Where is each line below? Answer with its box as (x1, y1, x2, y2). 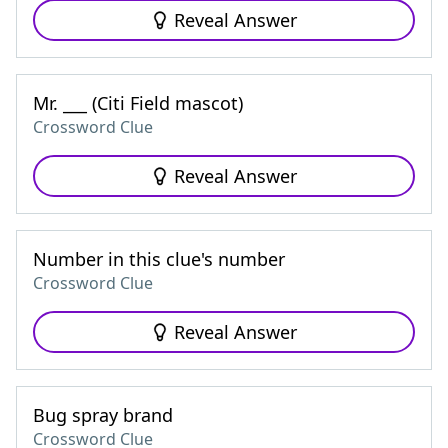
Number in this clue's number (33, 247, 285, 271)
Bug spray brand (33, 403, 173, 427)
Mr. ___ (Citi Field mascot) (33, 91, 243, 115)
